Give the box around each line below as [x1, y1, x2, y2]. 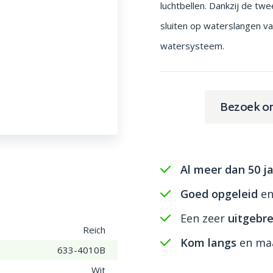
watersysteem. [160, 40, 225, 52]
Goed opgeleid [180, 186, 258, 201]
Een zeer [180, 211, 229, 225]
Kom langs [180, 235, 237, 250]
